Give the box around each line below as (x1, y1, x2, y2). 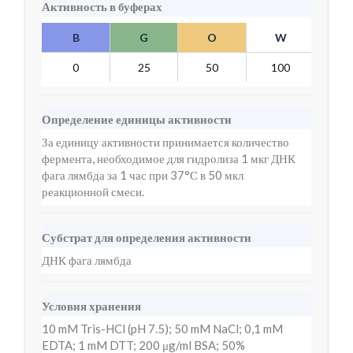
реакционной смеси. (42, 184, 144, 199)
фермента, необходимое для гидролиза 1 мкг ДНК (42, 151, 295, 165)
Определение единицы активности (42, 112, 232, 126)
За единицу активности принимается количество (42, 135, 289, 149)
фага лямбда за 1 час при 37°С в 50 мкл (42, 168, 243, 182)
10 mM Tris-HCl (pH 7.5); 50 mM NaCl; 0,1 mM (42, 321, 283, 336)
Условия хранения (42, 299, 141, 313)
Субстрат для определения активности (42, 230, 251, 244)
